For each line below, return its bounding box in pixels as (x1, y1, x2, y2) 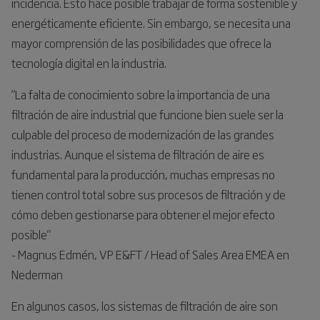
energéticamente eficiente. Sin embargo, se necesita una (11, 14, 291, 31)
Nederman (11, 265, 63, 283)
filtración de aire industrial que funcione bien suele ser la (11, 105, 284, 123)
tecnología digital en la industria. (11, 54, 166, 71)
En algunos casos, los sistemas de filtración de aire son (11, 296, 278, 314)
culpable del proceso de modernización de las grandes (11, 125, 274, 143)
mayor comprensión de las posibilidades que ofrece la (11, 34, 271, 51)
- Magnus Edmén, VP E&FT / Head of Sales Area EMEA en (11, 245, 289, 263)
